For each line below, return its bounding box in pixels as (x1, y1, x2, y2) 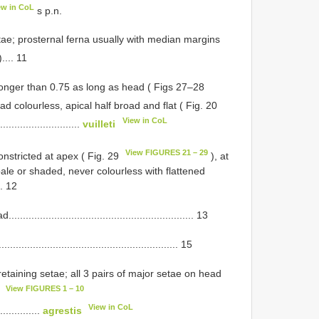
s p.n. (33, 4, 62, 16)
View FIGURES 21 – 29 (125, 148, 209, 157)
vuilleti (83, 117, 116, 130)
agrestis (43, 304, 82, 316)
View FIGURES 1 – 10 (6, 284, 85, 293)
